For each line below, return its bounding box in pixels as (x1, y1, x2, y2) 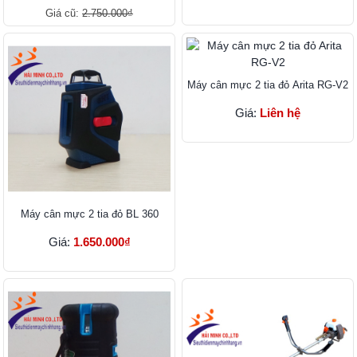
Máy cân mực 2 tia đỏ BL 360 (20, 208, 159, 221)
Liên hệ (260, 106, 300, 120)
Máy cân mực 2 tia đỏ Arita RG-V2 (187, 79, 348, 92)
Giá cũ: (45, 7, 82, 20)
